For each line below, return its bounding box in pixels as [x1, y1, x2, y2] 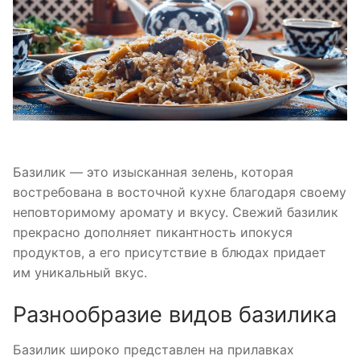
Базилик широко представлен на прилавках [13, 341, 294, 358]
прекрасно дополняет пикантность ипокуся [13, 224, 292, 241]
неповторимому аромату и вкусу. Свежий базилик [13, 204, 338, 221]
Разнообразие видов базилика [13, 301, 337, 329]
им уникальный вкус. [13, 264, 147, 281]
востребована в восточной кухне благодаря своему [13, 184, 346, 201]
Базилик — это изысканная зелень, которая [13, 164, 293, 181]
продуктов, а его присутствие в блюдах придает [13, 244, 326, 261]
